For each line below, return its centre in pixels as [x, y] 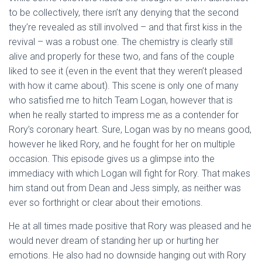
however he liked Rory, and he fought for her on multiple [122, 144]
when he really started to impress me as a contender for [124, 115]
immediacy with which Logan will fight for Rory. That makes [130, 173]
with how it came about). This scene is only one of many [124, 86]
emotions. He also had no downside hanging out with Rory [127, 255]
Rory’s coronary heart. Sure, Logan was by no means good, [130, 130]
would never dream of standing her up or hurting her [114, 241]
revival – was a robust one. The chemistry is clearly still [121, 42]
